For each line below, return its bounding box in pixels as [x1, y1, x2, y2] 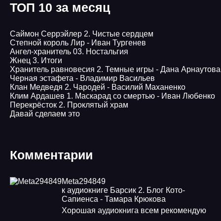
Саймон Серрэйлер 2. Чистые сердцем [10, 30, 153, 38]
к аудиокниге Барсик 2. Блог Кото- [62, 186, 185, 194]
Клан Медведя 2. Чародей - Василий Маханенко [10, 83, 185, 91]
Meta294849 [62, 177, 106, 185]
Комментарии [10, 148, 93, 162]
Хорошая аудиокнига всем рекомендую [62, 206, 206, 215]
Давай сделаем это [10, 110, 80, 118]
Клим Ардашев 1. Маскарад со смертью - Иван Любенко [10, 92, 215, 100]
